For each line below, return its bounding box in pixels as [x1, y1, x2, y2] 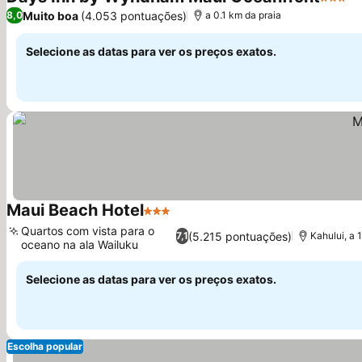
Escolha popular [7, 340, 82, 352]
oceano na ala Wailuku [21, 238, 138, 251]
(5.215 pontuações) [188, 229, 293, 243]
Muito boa [23, 8, 78, 23]
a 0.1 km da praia [205, 9, 281, 21]
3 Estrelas [143, 211, 204, 227]
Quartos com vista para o [21, 224, 154, 238]
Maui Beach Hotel [6, 200, 144, 220]
